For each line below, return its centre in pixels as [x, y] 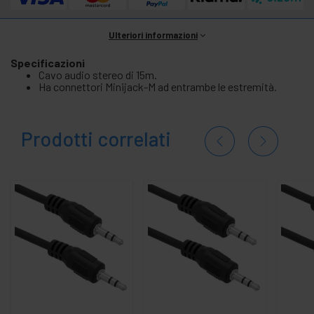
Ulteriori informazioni [153, 35]
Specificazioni [48, 62]
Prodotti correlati [96, 138]
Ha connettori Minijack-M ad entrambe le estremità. [158, 86]
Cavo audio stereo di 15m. [98, 74]
